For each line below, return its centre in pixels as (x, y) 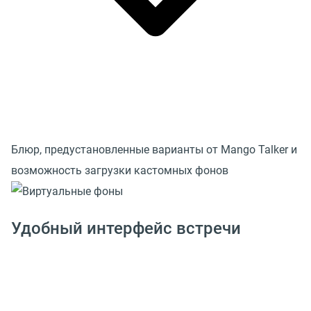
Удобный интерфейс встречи (126, 228)
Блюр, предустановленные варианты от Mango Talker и (154, 149)
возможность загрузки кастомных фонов (120, 170)
